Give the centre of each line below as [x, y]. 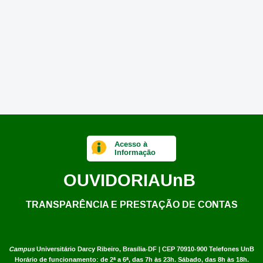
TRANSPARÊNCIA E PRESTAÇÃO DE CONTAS [131, 204]
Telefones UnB [232, 249]
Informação [135, 152]
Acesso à [131, 144]
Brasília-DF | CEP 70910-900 [165, 249]
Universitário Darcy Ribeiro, [78, 249]
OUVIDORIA [112, 180]
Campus [22, 249]
